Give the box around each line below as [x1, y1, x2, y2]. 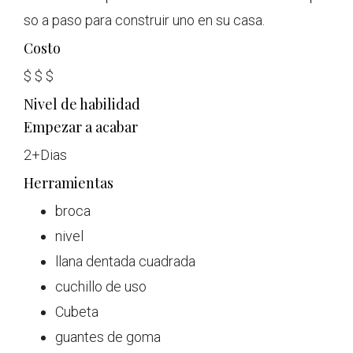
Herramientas [24, 173, 113, 192]
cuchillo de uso [55, 278, 147, 295]
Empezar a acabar [24, 117, 138, 136]
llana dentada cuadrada [55, 253, 195, 269]
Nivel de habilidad [24, 95, 140, 113]
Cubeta [55, 303, 98, 320]
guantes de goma [55, 329, 161, 345]
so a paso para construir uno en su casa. [24, 12, 265, 28]
